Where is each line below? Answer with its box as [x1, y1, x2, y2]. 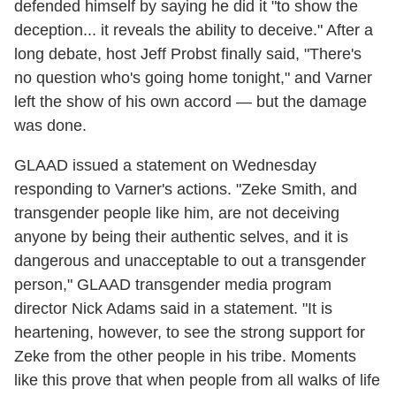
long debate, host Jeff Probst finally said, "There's [14, 45, 362, 64]
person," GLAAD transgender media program [14, 276, 331, 294]
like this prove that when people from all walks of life [14, 371, 380, 390]
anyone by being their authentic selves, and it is [14, 228, 348, 247]
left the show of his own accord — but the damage [14, 93, 367, 111]
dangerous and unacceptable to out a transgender [14, 252, 366, 270]
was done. [14, 117, 87, 135]
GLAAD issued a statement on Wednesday [14, 156, 316, 175]
